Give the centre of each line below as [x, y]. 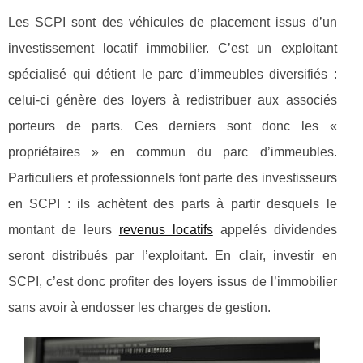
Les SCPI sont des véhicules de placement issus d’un [173, 22]
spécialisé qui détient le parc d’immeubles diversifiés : [173, 74]
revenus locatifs [166, 229]
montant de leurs [64, 229]
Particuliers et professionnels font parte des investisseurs [173, 177]
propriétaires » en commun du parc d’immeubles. [173, 152]
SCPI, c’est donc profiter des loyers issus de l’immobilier [173, 281]
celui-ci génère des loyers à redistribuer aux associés [173, 100]
